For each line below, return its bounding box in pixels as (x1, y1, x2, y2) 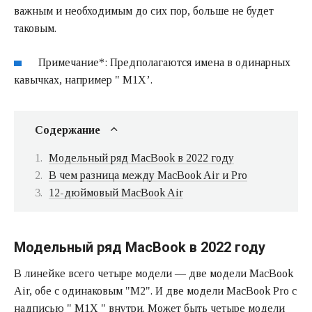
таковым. (14, 22, 56, 34)
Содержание (35, 123, 100, 136)
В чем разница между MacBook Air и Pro (49, 169, 247, 181)
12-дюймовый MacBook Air (49, 186, 183, 198)
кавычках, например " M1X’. (14, 73, 153, 86)
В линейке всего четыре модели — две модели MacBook (14, 267, 293, 279)
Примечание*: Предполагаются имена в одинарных (38, 56, 291, 68)
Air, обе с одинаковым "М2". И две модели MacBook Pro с (14, 284, 297, 297)
